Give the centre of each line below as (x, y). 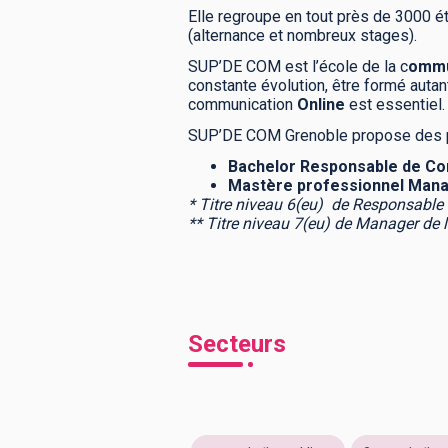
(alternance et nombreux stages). (304, 35)
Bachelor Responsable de (324, 166)
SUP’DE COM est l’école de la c (298, 66)
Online (321, 104)
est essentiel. (395, 104)
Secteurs (237, 344)
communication (242, 104)
